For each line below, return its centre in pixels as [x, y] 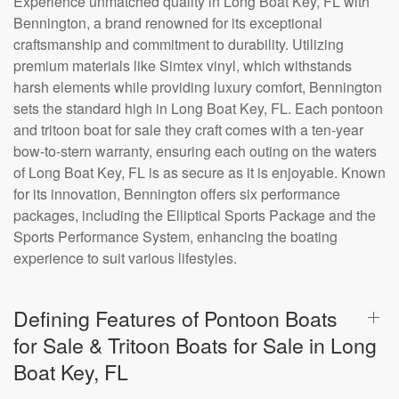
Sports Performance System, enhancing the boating [175, 236]
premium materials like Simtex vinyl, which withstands [183, 65]
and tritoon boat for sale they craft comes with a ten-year [188, 130]
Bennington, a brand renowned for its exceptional [168, 23]
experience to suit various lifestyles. [125, 258]
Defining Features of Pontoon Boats [175, 318]
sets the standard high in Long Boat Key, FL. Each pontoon [198, 108]
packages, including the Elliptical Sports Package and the [195, 215]
